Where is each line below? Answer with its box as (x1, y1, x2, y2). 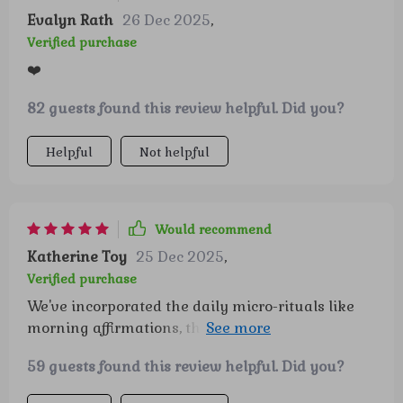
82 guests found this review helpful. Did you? (27, 99, 345, 118)
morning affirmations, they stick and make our (27, 318, 358, 337)
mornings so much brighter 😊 (27, 340, 241, 359)
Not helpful (139, 144, 210, 160)
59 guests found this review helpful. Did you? (27, 357, 345, 376)
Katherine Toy (27, 247, 127, 266)
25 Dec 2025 (136, 247, 224, 266)
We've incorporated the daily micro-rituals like (27, 297, 354, 316)
